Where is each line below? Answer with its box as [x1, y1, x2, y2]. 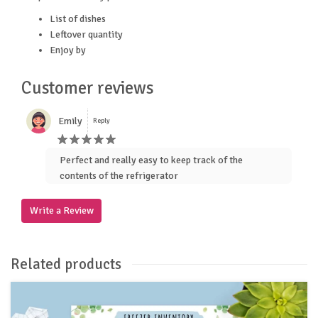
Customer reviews [21, 77, 153, 99]
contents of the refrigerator [60, 170, 178, 182]
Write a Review [29, 204, 94, 217]
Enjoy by [50, 44, 86, 57]
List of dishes [50, 13, 106, 26]
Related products [11, 254, 121, 273]
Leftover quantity [50, 28, 123, 41]
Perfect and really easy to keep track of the [60, 154, 243, 167]
